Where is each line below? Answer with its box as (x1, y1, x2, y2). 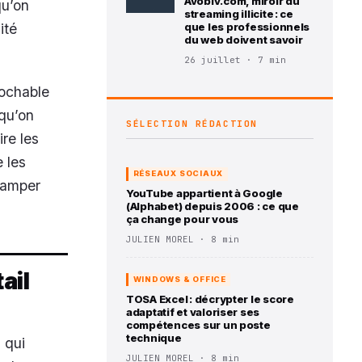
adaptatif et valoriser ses (126, 305, 260, 318)
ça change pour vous (126, 212, 239, 225)
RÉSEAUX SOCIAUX (133, 169, 224, 179)
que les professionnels (184, 20, 310, 34)
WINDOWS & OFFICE (133, 275, 226, 284)
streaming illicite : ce (184, 7, 293, 21)
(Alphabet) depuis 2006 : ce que (126, 199, 299, 213)
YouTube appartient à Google (126, 186, 283, 200)
